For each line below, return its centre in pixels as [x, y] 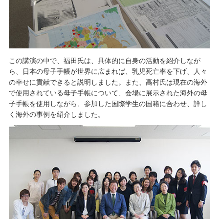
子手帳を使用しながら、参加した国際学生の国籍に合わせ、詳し [108, 104]
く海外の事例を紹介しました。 [56, 115]
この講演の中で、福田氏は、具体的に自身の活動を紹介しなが [104, 61]
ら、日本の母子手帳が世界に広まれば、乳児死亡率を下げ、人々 [108, 72]
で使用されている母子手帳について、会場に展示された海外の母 [108, 93]
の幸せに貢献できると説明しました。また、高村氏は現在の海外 [108, 82]
